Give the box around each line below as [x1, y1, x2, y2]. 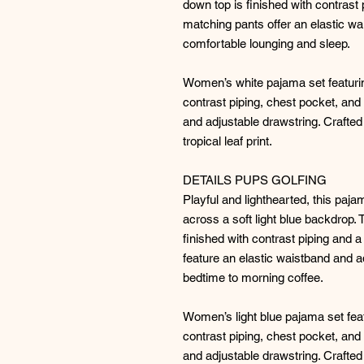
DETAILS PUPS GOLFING [183, 173, 327, 188]
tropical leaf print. [183, 134, 272, 149]
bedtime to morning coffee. [183, 271, 323, 285]
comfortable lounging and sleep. [183, 37, 350, 51]
